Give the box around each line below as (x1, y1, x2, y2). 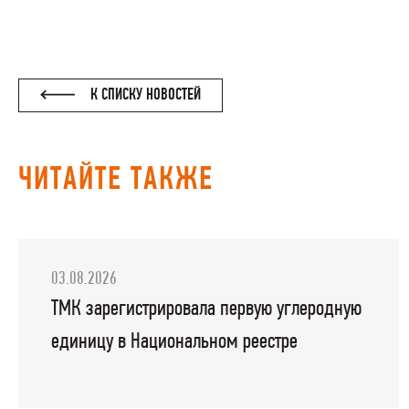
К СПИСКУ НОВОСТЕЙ (87, 87, 202, 105)
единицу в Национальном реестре (51, 330, 299, 353)
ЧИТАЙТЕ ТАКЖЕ (18, 163, 214, 197)
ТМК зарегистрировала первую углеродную (51, 297, 362, 320)
